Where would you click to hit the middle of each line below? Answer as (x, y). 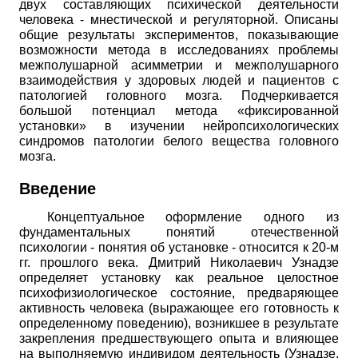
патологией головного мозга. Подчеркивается (179, 96)
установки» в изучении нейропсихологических (179, 126)
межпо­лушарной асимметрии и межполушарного (179, 66)
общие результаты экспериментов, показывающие (179, 35)
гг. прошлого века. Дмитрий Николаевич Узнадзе (179, 262)
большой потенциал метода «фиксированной (179, 111)
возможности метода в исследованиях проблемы (179, 50)
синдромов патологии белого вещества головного (179, 141)
